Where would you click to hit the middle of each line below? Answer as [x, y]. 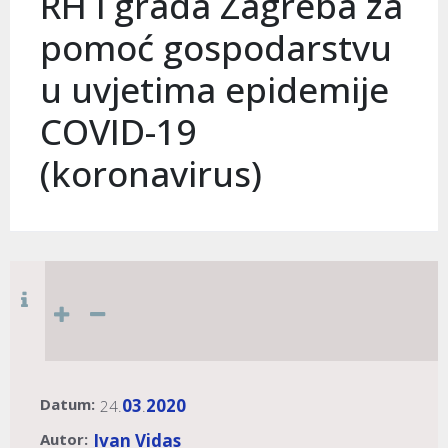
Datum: [67, 404]
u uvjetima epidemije [214, 89]
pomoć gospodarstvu [216, 47]
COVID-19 [118, 131]
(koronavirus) [151, 173]
